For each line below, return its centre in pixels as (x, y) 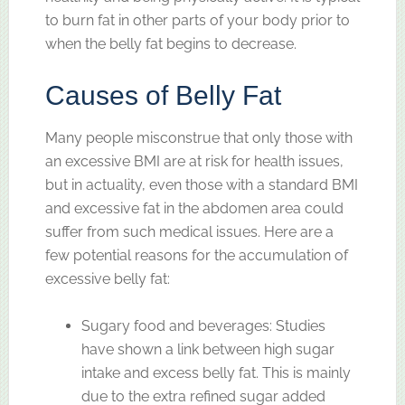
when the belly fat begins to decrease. (170, 43)
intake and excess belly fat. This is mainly (216, 372)
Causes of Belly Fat (163, 95)
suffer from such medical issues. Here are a (189, 231)
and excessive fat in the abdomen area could (194, 208)
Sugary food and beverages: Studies (203, 325)
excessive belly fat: (107, 278)
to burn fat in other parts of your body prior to (197, 20)
